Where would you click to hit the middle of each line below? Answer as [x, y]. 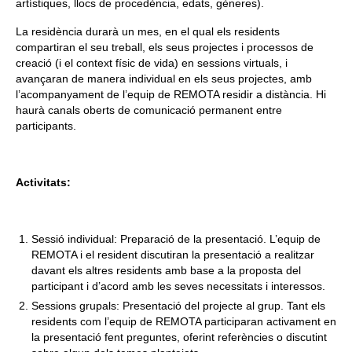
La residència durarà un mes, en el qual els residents [148, 31]
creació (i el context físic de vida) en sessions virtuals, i [152, 62]
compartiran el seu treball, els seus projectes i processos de [165, 47]
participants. [46, 125]
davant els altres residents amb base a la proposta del [166, 270]
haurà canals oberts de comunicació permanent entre [149, 110]
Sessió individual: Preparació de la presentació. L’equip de [176, 238]
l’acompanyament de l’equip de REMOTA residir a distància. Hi [171, 94]
